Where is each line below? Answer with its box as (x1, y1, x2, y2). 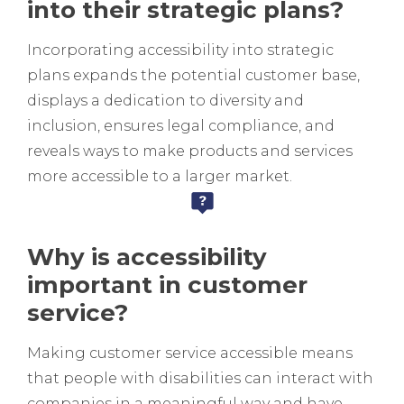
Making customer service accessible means (27, 344, 353, 363)
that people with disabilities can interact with (27, 370, 373, 388)
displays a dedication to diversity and (27, 92, 304, 110)
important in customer (27, 271, 308, 300)
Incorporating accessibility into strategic (27, 41, 334, 60)
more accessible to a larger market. (27, 168, 292, 186)
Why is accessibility (27, 243, 267, 272)
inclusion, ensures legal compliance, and (27, 117, 335, 135)
